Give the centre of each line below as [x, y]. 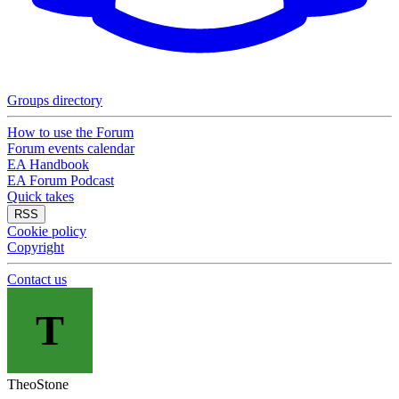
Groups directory [55, 100]
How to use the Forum [70, 132]
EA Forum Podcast [61, 180]
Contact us [37, 279]
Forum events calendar [71, 148]
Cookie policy [47, 231]
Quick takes [41, 196]
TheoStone [38, 384]
